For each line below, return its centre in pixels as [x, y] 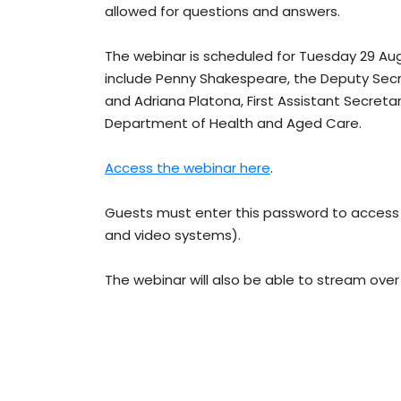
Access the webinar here [188, 168]
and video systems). [173, 235]
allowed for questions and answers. [222, 12]
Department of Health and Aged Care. [233, 124]
